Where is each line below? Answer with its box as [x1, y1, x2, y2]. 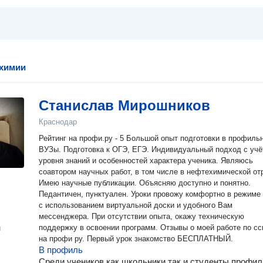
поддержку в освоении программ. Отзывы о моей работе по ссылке [39, 223, 160, 232]
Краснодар [39, 117, 77, 126]
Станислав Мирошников [39, 97, 210, 113]
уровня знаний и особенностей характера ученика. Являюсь [39, 156, 253, 165]
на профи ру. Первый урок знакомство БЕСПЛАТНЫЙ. [39, 234, 233, 243]
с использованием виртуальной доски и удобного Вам [39, 201, 232, 210]
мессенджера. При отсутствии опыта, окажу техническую [39, 212, 244, 221]
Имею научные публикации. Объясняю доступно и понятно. [39, 178, 251, 187]
